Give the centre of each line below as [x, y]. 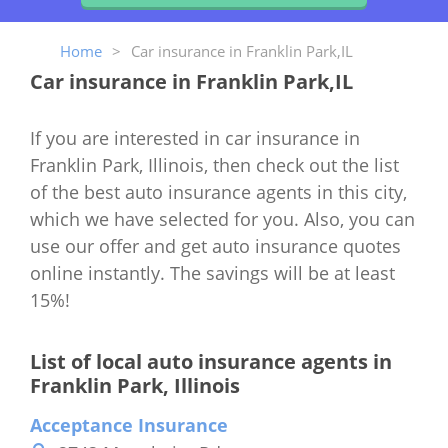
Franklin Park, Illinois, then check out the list [214, 164]
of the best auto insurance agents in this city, [218, 191]
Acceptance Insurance [129, 424]
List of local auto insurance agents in [211, 361]
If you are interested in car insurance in [195, 137]
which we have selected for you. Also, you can [222, 218]
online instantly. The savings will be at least [212, 272]
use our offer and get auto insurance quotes [215, 245]
